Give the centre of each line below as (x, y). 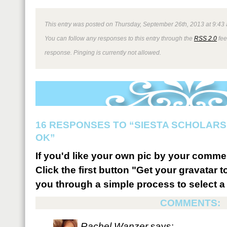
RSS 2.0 (205, 38)
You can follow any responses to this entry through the (119, 38)
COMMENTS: (190, 203)
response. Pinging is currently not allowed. (103, 52)
